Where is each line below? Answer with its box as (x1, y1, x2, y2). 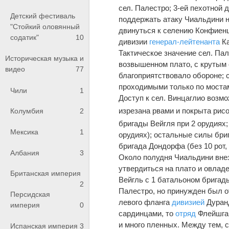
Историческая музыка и (5, 54, 84, 63)
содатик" (10, 33, 39, 41)
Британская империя (10, 169, 81, 178)
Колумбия (10, 107, 43, 116)
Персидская (10, 190, 50, 198)
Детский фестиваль (10, 11, 75, 20)
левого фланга (119, 197, 172, 207)
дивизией (172, 197, 205, 207)
